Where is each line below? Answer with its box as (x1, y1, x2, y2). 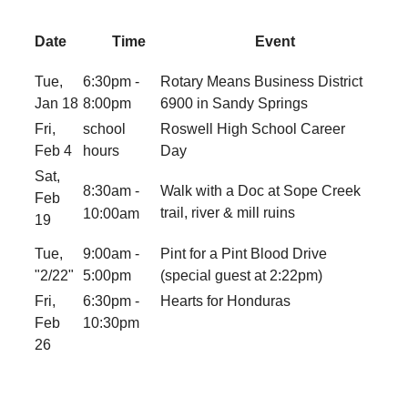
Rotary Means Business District (160, 74, 362, 90)
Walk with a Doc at (160, 183, 283, 199)
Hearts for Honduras (160, 293, 291, 310)
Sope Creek (283, 183, 361, 199)
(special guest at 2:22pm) (160, 268, 322, 284)
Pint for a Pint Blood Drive (160, 246, 327, 262)
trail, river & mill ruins (160, 205, 295, 221)
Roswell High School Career (160, 121, 345, 138)
